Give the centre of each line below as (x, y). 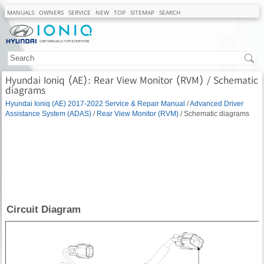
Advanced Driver (217, 103)
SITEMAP (142, 12)
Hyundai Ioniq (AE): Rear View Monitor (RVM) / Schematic (132, 80)
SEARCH (170, 12)
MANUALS (21, 12)
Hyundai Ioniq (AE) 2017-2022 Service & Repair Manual (95, 103)
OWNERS (51, 12)
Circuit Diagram (44, 209)
